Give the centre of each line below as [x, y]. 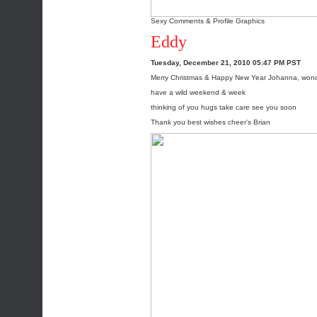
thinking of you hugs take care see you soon [224, 107]
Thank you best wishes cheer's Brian [211, 122]
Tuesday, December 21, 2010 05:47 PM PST [226, 63]
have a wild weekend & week [198, 92]
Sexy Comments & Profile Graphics [208, 21]
